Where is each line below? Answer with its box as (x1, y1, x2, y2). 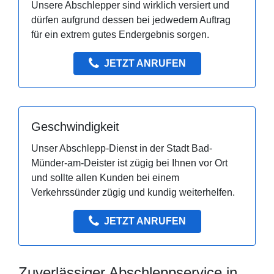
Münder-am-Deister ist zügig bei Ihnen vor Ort (31, 158, 228, 169)
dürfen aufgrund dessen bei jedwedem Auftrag (31, 15, 231, 26)
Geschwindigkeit (31, 120, 119, 134)
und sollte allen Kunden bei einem (31, 172, 179, 183)
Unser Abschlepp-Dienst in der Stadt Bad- (31, 143, 212, 154)
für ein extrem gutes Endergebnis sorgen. (31, 29, 209, 40)
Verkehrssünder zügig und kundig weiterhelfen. (31, 187, 235, 198)
